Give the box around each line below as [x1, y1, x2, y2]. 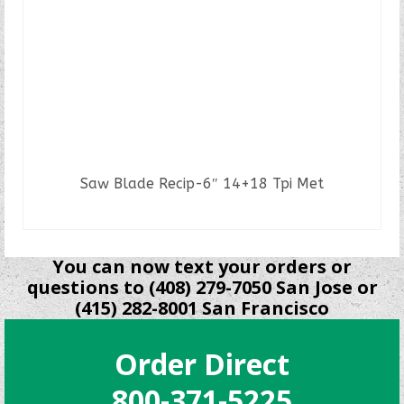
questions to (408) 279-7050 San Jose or [26, 274, 378, 299]
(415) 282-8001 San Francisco [75, 295, 329, 320]
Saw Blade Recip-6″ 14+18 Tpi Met [80, 174, 324, 192]
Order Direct [115, 344, 289, 383]
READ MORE [161, 205, 243, 225]
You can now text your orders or [52, 253, 352, 279]
